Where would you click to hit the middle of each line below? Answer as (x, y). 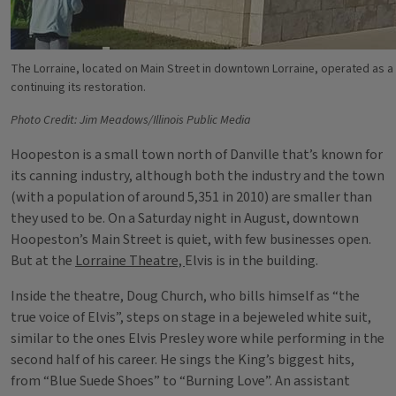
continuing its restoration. (78, 88)
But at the (43, 261)
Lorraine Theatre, (130, 261)
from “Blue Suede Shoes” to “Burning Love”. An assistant (180, 381)
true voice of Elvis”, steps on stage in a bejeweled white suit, (191, 317)
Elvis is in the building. (251, 261)
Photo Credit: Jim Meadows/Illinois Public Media (131, 120)
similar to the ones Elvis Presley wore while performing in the (198, 339)
